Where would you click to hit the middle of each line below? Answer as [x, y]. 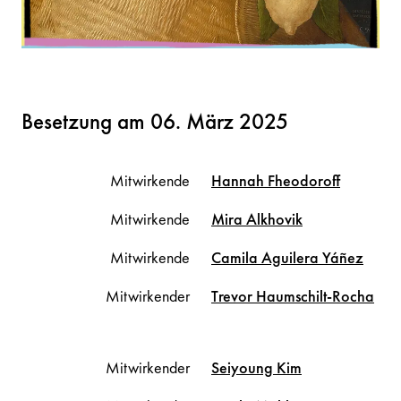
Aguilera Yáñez [312, 257]
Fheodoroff [304, 180]
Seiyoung [244, 367]
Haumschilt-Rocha [315, 295]
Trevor [234, 295]
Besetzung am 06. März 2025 [155, 121]
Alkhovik [274, 218]
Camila [236, 257]
